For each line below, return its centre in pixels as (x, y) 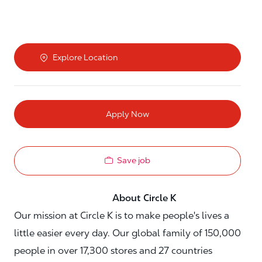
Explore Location (85, 58)
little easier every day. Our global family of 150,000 (127, 233)
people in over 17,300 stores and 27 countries (113, 250)
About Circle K (96, 198)
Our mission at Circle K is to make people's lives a (122, 215)
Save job (134, 161)
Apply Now (127, 114)
